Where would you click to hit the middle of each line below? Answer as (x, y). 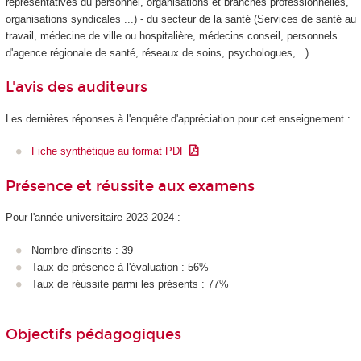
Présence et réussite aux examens (130, 186)
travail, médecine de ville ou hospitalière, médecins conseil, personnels (171, 35)
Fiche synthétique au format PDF (110, 151)
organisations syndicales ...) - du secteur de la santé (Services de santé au (180, 19)
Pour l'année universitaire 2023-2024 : (93, 218)
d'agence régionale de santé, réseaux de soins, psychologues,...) (157, 52)
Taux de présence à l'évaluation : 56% (120, 267)
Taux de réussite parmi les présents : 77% (130, 284)
